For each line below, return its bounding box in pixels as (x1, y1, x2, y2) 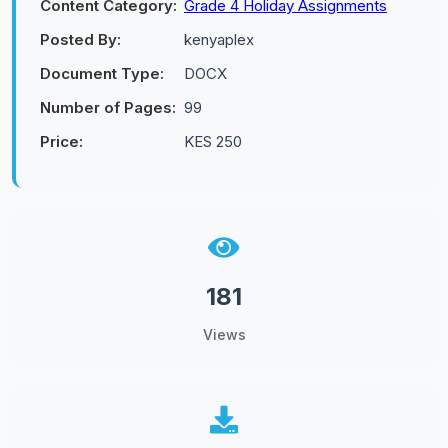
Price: (40, 132, 83, 151)
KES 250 (184, 132, 242, 151)
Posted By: (40, 30, 121, 49)
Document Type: (40, 64, 164, 83)
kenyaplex (184, 30, 254, 49)
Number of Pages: (40, 98, 176, 117)
